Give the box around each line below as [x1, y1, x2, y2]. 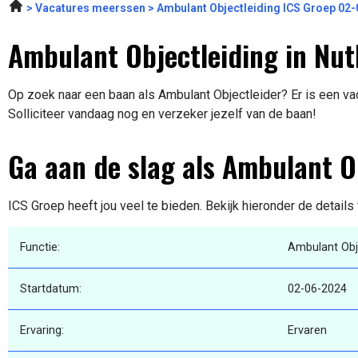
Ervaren [288, 324, 327, 338]
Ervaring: [20, 324, 64, 338]
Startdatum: [20, 282, 82, 296]
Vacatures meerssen [35, 2, 145, 15]
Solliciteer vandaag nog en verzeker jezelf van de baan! [8, 106, 316, 122]
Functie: [20, 241, 60, 255]
